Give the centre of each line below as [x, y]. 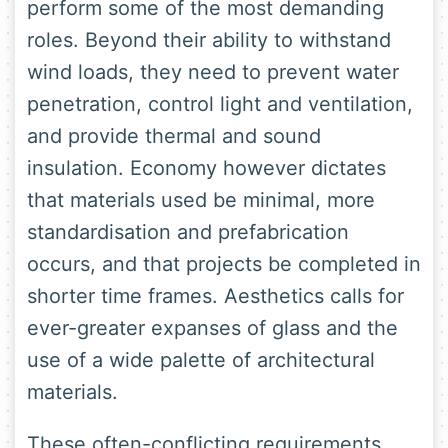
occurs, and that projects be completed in [224, 264]
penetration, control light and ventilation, [220, 104]
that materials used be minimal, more [201, 200]
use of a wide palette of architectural [201, 360]
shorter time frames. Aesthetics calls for [215, 296]
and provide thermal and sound [174, 136]
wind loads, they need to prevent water [213, 72]
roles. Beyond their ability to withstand [209, 40]
